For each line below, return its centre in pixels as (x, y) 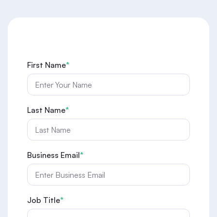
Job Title (44, 200)
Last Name (46, 110)
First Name (46, 65)
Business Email (54, 155)
